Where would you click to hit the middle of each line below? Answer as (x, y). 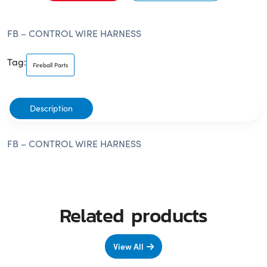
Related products (133, 215)
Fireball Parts (50, 65)
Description (51, 108)
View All (128, 246)
